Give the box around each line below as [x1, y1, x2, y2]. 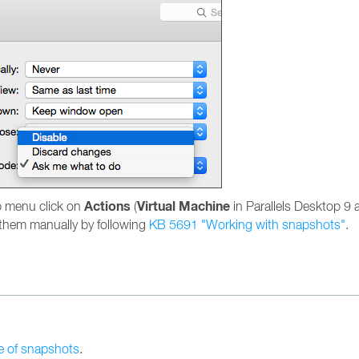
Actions [84, 198, 131, 215]
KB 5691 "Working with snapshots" [149, 217, 345, 232]
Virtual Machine [137, 198, 230, 215]
